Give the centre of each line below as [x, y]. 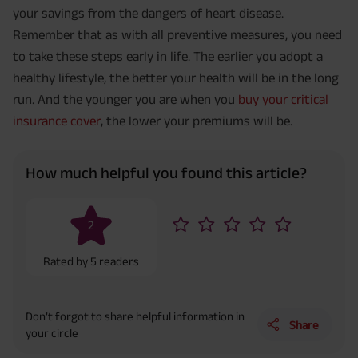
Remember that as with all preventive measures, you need [177, 34]
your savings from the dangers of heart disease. [148, 12]
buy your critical [283, 99]
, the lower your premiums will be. [197, 120]
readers [119, 261]
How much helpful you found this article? [166, 173]
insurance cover [57, 120]
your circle [52, 333]
